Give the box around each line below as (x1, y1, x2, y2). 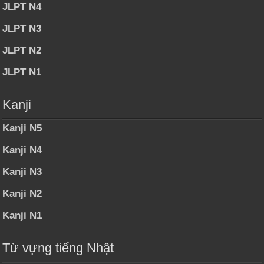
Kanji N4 (2, 144, 42, 156)
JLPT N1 (2, 67, 42, 78)
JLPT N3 (2, 23, 42, 35)
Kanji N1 (2, 210, 42, 222)
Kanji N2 (2, 188, 42, 200)
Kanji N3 (2, 166, 42, 178)
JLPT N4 (2, 1, 42, 13)
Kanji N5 (2, 123, 42, 134)
